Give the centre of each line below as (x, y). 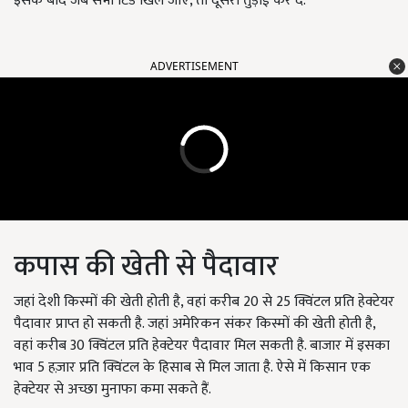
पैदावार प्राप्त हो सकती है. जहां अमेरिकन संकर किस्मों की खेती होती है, (194, 324)
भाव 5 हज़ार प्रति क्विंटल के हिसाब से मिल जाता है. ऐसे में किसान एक (192, 368)
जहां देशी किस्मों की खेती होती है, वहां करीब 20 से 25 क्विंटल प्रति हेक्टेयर (204, 302)
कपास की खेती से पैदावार (146, 267)
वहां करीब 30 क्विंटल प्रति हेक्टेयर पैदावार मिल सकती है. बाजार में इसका (202, 346)
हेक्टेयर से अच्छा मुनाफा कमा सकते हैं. (112, 390)
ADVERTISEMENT (194, 66)
